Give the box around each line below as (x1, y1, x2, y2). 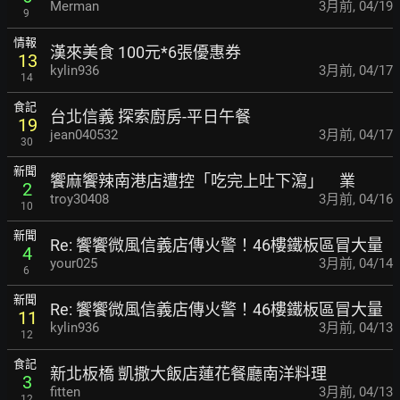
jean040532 (50, 126, 118, 143)
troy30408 (50, 190, 109, 207)
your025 (50, 254, 97, 271)
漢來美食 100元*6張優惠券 (50, 42, 241, 62)
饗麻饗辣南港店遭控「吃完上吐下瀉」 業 (50, 171, 355, 190)
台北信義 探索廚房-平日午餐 (50, 106, 251, 126)
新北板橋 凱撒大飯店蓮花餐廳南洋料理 (50, 363, 327, 383)
